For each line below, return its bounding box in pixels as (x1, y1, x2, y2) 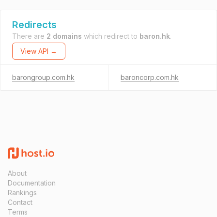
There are (12, 32, 46, 40)
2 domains (46, 32, 82, 40)
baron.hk (139, 32, 170, 40)
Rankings (8, 188, 37, 197)
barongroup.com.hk (12, 73, 75, 81)
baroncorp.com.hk (120, 73, 179, 81)
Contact (8, 198, 32, 206)
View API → (20, 47, 57, 55)
